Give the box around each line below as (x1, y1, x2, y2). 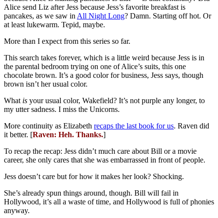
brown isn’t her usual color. (4, 80, 88, 89)
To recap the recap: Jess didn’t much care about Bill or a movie (4, 147, 197, 156)
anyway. (4, 206, 30, 215)
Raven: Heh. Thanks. (33, 130, 103, 139)
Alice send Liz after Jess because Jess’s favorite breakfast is (4, 3, 185, 12)
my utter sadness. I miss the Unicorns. (4, 105, 120, 114)
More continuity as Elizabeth (4, 122, 94, 130)
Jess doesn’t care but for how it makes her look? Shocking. (4, 172, 184, 181)
